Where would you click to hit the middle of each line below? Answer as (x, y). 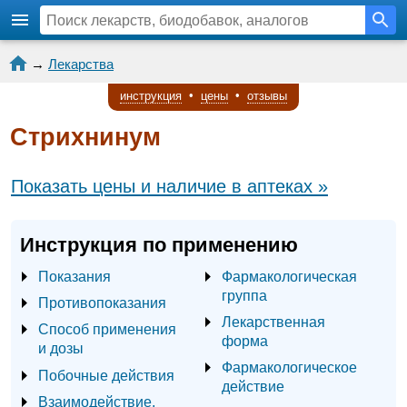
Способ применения (107, 329)
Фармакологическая (289, 277)
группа (244, 296)
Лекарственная (273, 322)
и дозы (61, 348)
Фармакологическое (289, 367)
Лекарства (81, 64)
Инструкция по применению (159, 245)
